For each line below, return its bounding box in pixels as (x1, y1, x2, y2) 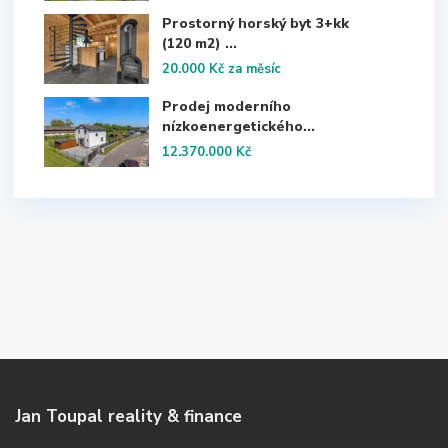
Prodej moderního (162, 97, 291, 116)
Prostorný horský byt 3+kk (162, 14, 349, 33)
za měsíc (228, 60, 281, 78)
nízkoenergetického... (162, 117, 315, 136)
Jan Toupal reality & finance (15, 405, 242, 428)
